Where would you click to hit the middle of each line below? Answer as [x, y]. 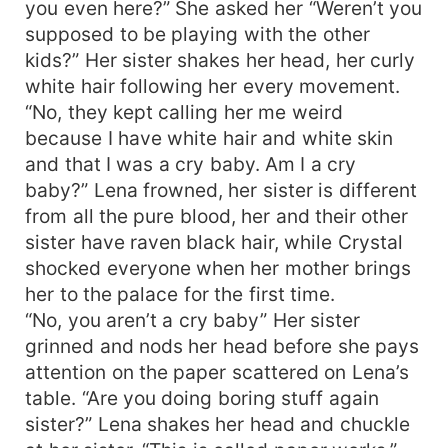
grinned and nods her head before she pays [222, 345]
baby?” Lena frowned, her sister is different [221, 189]
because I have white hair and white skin [209, 137]
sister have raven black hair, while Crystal [214, 241]
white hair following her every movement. [213, 85]
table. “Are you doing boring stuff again [202, 397]
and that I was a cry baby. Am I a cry [191, 163]
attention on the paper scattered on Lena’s [217, 371]
